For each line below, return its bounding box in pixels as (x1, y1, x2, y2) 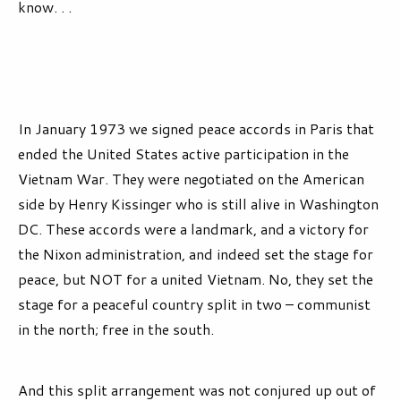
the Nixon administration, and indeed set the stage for (18, 243, 373, 265)
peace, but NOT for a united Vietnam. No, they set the (18, 269, 373, 290)
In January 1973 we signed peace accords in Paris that (18, 118, 374, 140)
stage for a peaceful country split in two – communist (18, 294, 371, 315)
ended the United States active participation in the (18, 143, 349, 165)
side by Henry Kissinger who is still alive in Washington (18, 193, 379, 215)
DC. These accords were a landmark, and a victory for (18, 218, 369, 240)
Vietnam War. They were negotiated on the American (18, 168, 364, 190)
